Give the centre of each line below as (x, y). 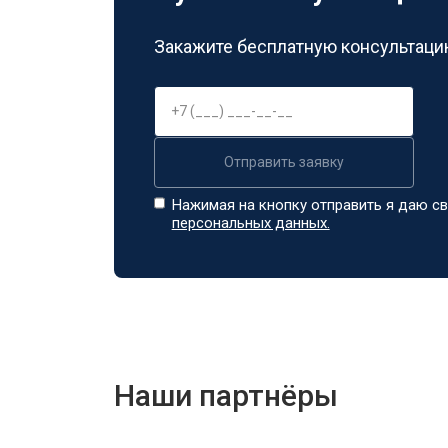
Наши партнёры (226, 395)
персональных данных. (250, 222)
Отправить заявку (284, 161)
